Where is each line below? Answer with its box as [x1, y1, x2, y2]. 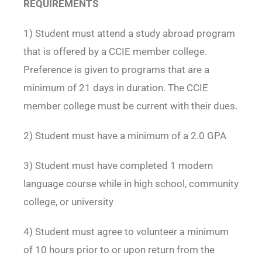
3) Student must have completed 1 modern [23, 160, 213, 172]
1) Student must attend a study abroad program [23, 27, 235, 40]
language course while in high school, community [23, 178, 239, 190]
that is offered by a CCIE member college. [23, 46, 207, 58]
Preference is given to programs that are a [23, 64, 209, 76]
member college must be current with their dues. [23, 100, 237, 112]
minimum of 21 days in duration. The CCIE [23, 82, 208, 94]
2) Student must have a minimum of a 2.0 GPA [23, 130, 226, 142]
